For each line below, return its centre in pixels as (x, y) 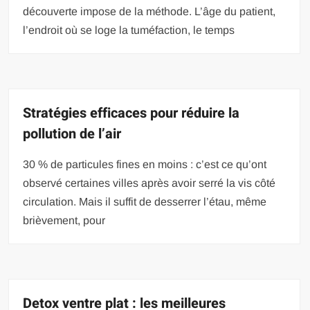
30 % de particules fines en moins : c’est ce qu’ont (145, 164)
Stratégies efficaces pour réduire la (131, 113)
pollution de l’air (72, 134)
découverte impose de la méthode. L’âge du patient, (149, 11)
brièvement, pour (64, 220)
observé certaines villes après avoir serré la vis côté (149, 183)
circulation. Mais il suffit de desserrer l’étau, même (145, 202)
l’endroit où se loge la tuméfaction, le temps (129, 30)
